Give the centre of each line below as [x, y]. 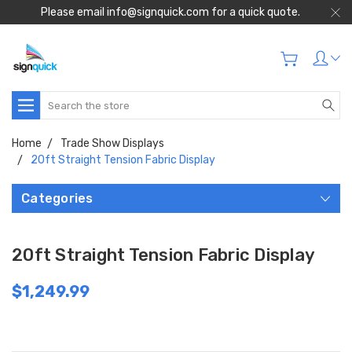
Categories [57, 198]
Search [58, 99]
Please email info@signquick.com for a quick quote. [170, 12]
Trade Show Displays [112, 143]
